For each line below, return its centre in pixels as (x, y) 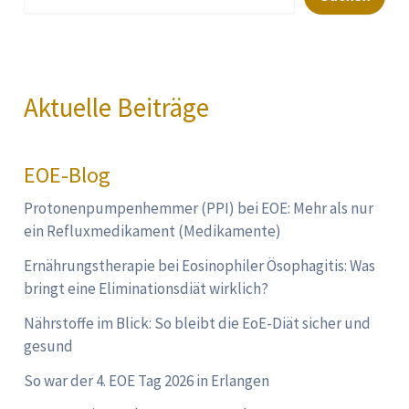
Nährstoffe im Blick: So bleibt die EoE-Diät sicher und (198, 323)
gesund (49, 346)
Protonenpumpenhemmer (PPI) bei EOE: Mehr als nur (199, 209)
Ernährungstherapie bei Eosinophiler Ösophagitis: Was (200, 266)
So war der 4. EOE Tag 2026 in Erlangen (147, 380)
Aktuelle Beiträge (117, 108)
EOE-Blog (68, 175)
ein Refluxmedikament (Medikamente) (153, 231)
